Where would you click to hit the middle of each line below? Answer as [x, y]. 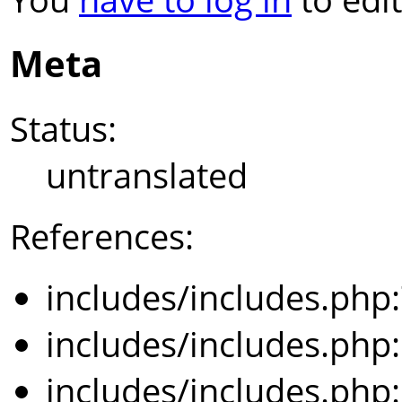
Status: [63, 129]
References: [102, 236]
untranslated [147, 175]
